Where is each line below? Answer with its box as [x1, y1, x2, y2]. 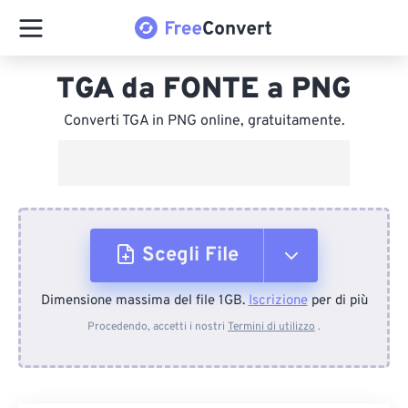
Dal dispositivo [147, 302, 265, 324]
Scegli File [142, 243, 239, 268]
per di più [307, 292, 368, 310]
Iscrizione [248, 292, 308, 310]
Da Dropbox [145, 366, 237, 388]
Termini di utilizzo [228, 320, 315, 334]
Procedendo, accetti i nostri [87, 320, 228, 334]
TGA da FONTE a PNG [56, 72, 352, 108]
